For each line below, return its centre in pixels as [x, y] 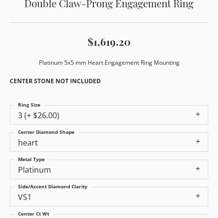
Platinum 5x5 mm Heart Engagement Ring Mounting [109, 63]
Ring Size [29, 105]
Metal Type [31, 159]
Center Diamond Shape [46, 132]
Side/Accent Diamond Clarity [53, 187]
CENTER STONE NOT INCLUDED [55, 81]
